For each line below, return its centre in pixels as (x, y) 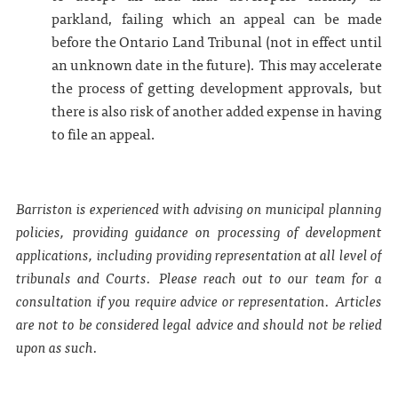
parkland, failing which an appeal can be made (217, 18)
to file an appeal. (103, 133)
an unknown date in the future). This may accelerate (217, 64)
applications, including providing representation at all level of (199, 254)
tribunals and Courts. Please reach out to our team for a (199, 277)
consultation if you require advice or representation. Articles (199, 300)
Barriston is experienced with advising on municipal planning (199, 208)
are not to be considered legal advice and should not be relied (199, 323)
